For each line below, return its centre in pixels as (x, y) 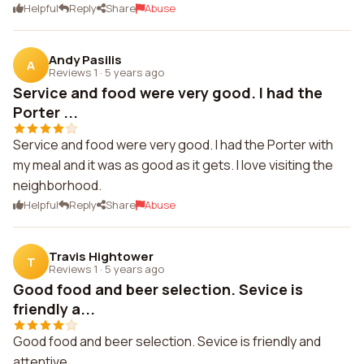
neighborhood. (57, 185)
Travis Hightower (101, 256)
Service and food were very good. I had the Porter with (173, 145)
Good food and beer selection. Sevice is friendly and (167, 341)
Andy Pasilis (85, 59)
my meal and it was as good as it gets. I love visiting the (173, 165)
